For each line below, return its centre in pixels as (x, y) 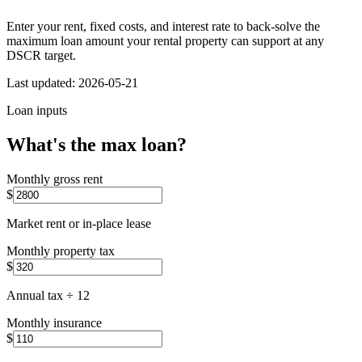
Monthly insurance (54, 322)
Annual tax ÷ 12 (48, 295)
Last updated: (42, 82)
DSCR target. (41, 55)
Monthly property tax (61, 250)
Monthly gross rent (55, 179)
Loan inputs (37, 110)
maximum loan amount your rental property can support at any (165, 40)
